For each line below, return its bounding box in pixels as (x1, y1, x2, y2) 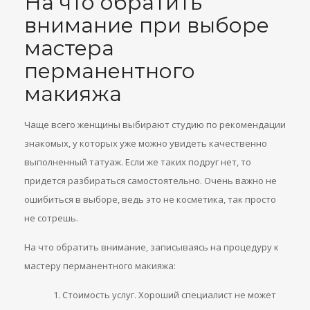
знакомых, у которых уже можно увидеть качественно (24, 137, 267, 150)
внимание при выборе (24, 12, 269, 39)
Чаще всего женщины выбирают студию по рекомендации (24, 118, 286, 131)
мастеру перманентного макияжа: (24, 259, 176, 273)
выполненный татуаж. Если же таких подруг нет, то (24, 156, 251, 169)
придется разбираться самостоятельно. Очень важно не (24, 174, 277, 188)
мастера (24, 35, 114, 62)
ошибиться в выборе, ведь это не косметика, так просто (24, 193, 276, 206)
